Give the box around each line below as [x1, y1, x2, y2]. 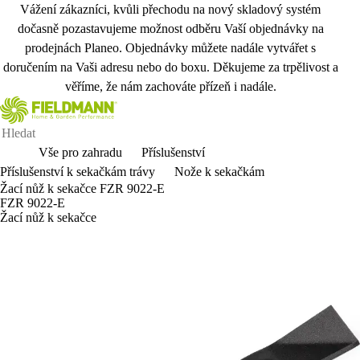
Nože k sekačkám [174, 165, 264, 178]
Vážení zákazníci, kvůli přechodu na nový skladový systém [20, 2, 321, 16]
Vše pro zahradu [39, 145, 122, 159]
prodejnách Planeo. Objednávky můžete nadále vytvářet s [25, 41, 316, 55]
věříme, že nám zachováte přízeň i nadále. [64, 80, 276, 93]
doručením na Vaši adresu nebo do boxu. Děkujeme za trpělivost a [2, 60, 338, 74]
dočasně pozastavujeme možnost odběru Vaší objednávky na [17, 22, 324, 35]
